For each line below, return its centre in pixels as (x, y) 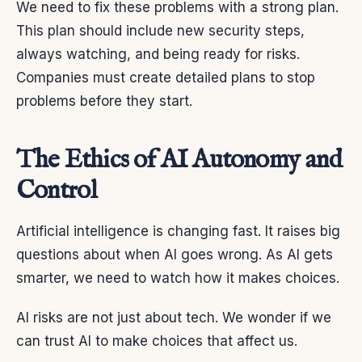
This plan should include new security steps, (160, 30)
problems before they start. (104, 101)
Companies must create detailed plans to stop (166, 77)
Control (57, 191)
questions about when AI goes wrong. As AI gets (175, 254)
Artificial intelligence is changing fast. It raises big (178, 231)
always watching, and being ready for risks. (158, 54)
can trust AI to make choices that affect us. (157, 341)
